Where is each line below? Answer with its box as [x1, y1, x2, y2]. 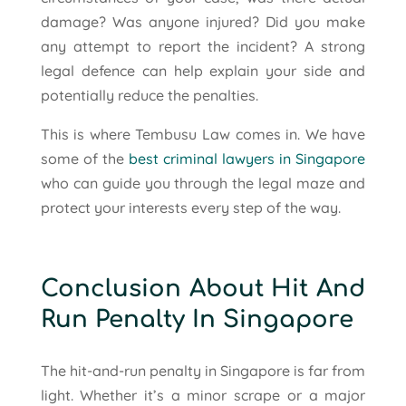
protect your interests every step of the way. [40, 198, 341, 217]
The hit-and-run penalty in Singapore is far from [40, 361, 366, 380]
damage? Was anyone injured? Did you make [40, 12, 366, 31]
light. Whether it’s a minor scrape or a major [40, 385, 366, 404]
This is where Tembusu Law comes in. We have [40, 124, 366, 143]
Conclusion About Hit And [40, 275, 366, 302]
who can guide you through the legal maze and [40, 173, 366, 192]
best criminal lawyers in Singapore [128, 149, 366, 168]
